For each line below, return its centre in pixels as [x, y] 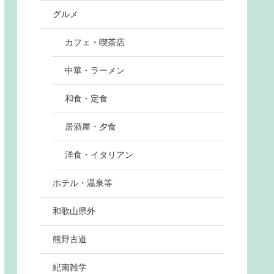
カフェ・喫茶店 [95, 43]
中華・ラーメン [95, 71]
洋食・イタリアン [99, 155]
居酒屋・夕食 [91, 127]
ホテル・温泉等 [83, 183]
